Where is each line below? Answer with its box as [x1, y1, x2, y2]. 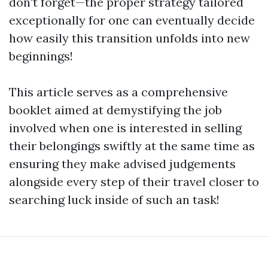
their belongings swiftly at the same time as [9, 138, 255, 154]
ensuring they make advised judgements [9, 156, 236, 172]
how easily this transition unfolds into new [9, 31, 250, 46]
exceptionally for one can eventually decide [9, 13, 255, 28]
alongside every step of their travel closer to [9, 174, 259, 190]
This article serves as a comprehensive [9, 84, 228, 100]
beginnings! [9, 48, 73, 64]
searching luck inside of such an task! [9, 192, 220, 208]
